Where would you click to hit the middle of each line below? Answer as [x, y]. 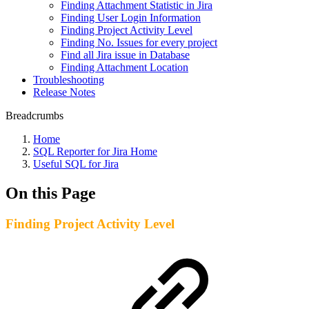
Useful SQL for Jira [76, 164]
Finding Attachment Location [124, 67]
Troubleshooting [69, 80]
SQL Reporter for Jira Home [95, 151]
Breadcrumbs [34, 116]
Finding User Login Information [131, 18]
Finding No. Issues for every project [139, 42]
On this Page [51, 193]
